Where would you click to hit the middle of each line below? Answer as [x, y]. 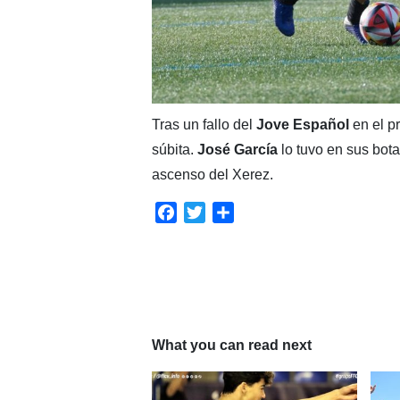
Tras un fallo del [204, 124]
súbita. [174, 149]
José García [237, 149]
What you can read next [231, 345]
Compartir [265, 212]
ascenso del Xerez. [212, 174]
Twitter [226, 212]
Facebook [208, 212]
